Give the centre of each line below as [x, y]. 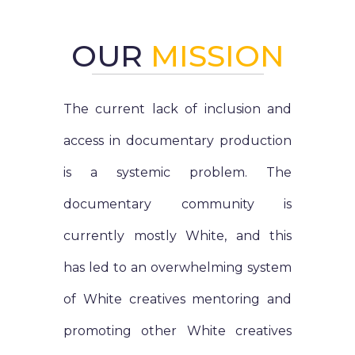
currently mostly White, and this [177, 236]
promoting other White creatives [177, 331]
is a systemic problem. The [177, 173]
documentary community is [177, 204]
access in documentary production [177, 141]
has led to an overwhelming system [177, 268]
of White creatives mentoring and [177, 300]
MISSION [217, 56]
